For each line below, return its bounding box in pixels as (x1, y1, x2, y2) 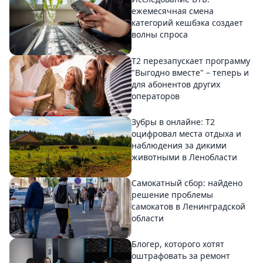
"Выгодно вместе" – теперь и (131, 66, 249, 78)
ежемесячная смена (131, 5, 214, 17)
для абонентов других (131, 78, 220, 90)
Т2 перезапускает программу (131, 55, 250, 66)
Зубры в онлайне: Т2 (131, 116, 215, 127)
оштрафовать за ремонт (131, 250, 230, 262)
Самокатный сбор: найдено (131, 177, 242, 188)
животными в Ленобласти (131, 151, 237, 163)
